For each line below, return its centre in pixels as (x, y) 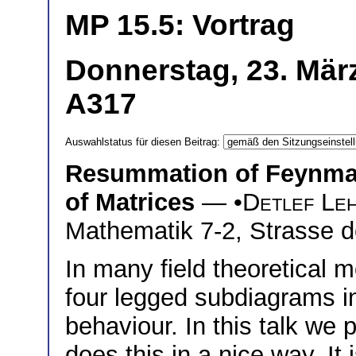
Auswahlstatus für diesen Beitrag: (144, 141)
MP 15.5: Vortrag (180, 25)
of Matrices (130, 202)
